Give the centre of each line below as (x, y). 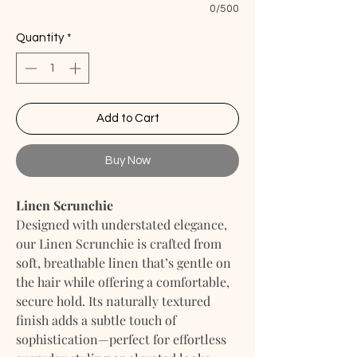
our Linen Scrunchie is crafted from (119, 243)
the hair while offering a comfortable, (123, 281)
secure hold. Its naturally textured (113, 300)
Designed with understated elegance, (122, 224)
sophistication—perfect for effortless (121, 339)
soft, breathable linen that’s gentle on (124, 262)
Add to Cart (127, 118)
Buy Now (127, 160)
